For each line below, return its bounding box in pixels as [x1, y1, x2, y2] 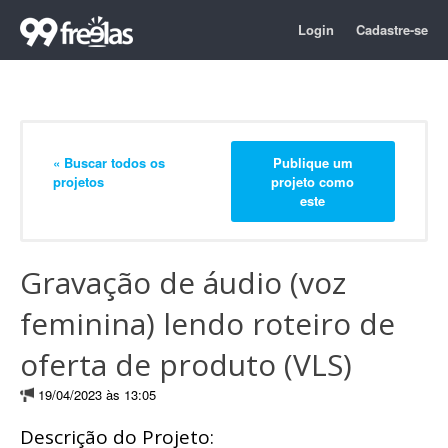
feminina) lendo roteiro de [20, 303, 395, 344]
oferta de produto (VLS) [20, 344, 352, 385]
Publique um [272, 152, 353, 172]
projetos [53, 171, 104, 191]
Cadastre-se [356, 20, 428, 39]
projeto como [271, 171, 355, 191]
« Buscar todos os [53, 152, 165, 172]
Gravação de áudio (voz [20, 262, 346, 303]
